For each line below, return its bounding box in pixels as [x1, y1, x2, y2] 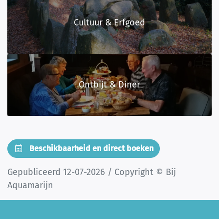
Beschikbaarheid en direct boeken [27, 144, 153, 153]
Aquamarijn [7, 180, 53, 191]
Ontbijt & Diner [79, 79, 140, 90]
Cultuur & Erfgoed [74, 17, 145, 28]
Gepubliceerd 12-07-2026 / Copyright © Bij [7, 167, 176, 178]
